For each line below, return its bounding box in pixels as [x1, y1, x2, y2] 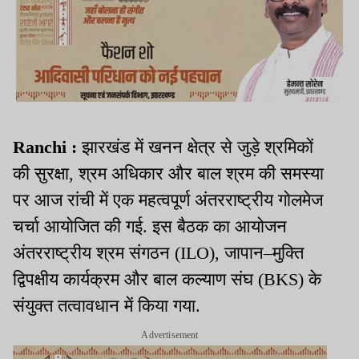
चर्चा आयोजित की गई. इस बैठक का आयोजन [13, 216, 287, 237]
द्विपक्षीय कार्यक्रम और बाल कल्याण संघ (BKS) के [13, 269, 321, 290]
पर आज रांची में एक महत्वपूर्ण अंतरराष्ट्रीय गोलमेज [13, 190, 323, 211]
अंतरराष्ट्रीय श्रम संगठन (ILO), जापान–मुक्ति [13, 243, 304, 264]
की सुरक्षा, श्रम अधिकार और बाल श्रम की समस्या [13, 163, 324, 184]
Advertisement [141, 329, 199, 341]
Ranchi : [13, 137, 77, 158]
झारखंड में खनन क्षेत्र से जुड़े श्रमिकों [77, 137, 313, 158]
